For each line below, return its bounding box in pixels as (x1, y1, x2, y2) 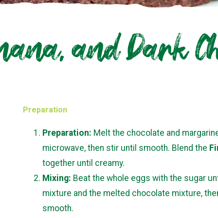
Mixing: (42, 173, 72, 183)
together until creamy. (42, 158, 125, 168)
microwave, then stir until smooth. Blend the (42, 143, 210, 153)
